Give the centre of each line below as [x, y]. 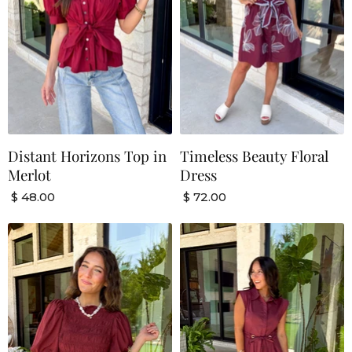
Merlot [29, 175]
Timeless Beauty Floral [254, 156]
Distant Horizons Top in [87, 156]
